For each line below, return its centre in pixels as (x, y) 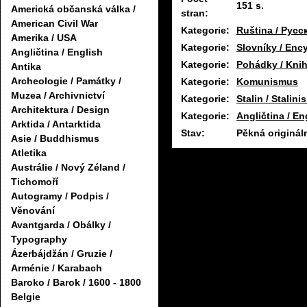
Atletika (29, 153)
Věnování (33, 211)
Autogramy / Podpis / (60, 196)
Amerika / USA (44, 38)
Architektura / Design (60, 110)
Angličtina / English (57, 52)
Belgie (26, 297)
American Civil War (54, 24)
